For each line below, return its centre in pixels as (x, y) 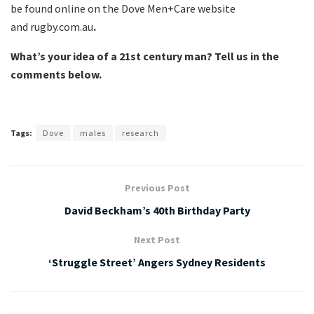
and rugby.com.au (52, 27)
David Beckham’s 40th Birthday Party (157, 211)
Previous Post (157, 188)
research (141, 133)
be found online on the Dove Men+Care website (123, 9)
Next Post (157, 240)
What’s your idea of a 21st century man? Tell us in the (145, 56)
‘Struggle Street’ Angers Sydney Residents (157, 262)
